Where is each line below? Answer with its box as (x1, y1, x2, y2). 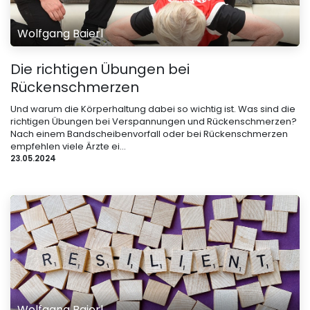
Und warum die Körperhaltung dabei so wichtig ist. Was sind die (10, 102, 295, 116)
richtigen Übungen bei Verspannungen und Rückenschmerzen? (10, 114, 297, 128)
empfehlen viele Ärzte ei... (10, 139, 126, 153)
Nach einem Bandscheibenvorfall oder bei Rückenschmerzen (10, 127, 288, 140)
